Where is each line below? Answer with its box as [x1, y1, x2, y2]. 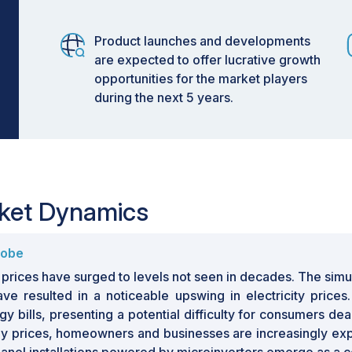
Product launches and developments [94, 33, 310, 49]
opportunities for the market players [94, 71, 307, 86]
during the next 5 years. [94, 90, 233, 105]
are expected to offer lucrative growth [94, 52, 321, 68]
